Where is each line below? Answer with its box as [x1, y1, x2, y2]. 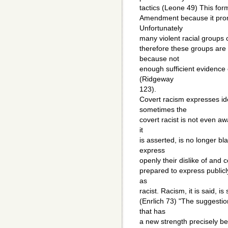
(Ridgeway [139, 75, 174, 83]
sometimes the [139, 105, 187, 114]
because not [139, 54, 179, 63]
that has [139, 207, 165, 216]
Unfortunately [139, 24, 183, 33]
